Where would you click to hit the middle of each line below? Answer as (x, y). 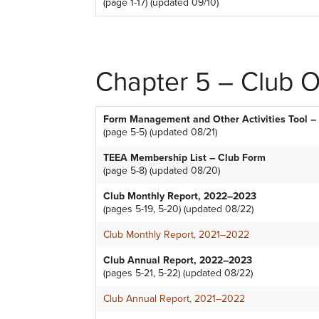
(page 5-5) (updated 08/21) (160, 132)
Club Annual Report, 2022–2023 (179, 261)
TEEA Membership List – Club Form (184, 158)
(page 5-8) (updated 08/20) (162, 171)
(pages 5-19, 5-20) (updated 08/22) (178, 209)
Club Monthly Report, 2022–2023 (180, 197)
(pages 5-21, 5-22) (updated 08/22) (178, 273)
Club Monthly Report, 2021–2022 (176, 235)
